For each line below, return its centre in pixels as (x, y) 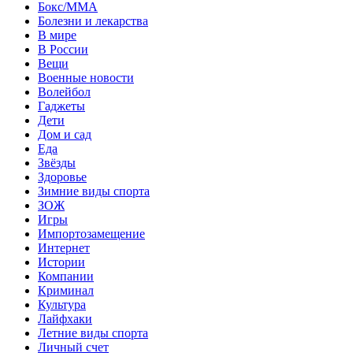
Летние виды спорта (93, 333)
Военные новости (86, 77)
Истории (61, 262)
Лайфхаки (65, 318)
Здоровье (62, 176)
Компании (66, 276)
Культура (62, 304)
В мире (57, 35)
